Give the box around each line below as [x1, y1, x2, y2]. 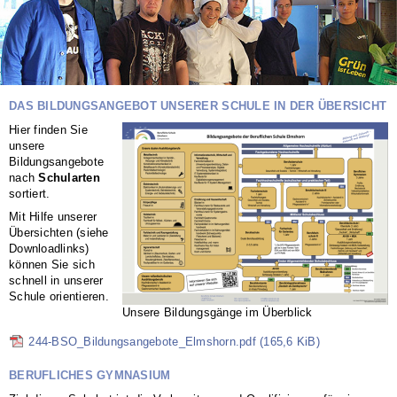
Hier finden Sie [9, 122, 88, 136]
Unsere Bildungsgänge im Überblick [122, 305, 313, 319]
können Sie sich [9, 257, 95, 271]
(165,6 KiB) [260, 334, 321, 348]
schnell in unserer [9, 273, 104, 287]
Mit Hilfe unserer [9, 209, 97, 223]
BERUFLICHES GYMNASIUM [9, 368, 171, 382]
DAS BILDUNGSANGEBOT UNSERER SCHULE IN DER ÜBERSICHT [9, 98, 387, 113]
